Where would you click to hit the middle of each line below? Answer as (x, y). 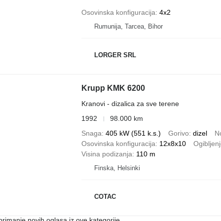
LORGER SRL (115, 55)
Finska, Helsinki (117, 168)
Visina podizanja (107, 154)
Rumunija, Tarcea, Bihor (128, 26)
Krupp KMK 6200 (113, 88)
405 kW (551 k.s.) (133, 133)
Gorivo (178, 133)
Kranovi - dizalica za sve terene (130, 104)
